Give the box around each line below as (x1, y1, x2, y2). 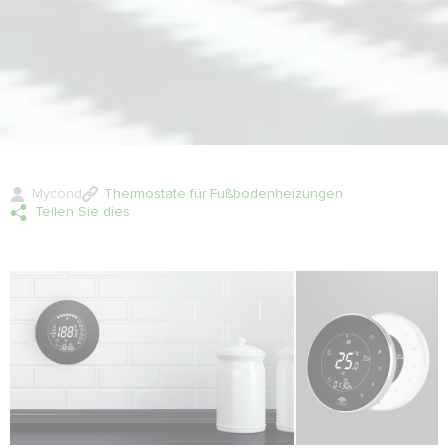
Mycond (32, 185, 82, 203)
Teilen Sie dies (35, 203, 130, 221)
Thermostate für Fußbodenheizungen (104, 185, 343, 203)
